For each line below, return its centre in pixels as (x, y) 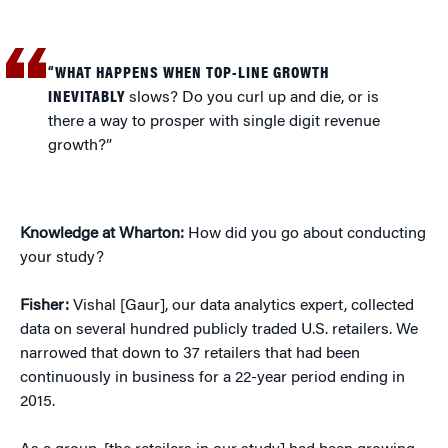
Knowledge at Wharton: (104, 233)
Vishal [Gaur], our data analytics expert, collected (243, 305)
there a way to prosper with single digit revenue (214, 121)
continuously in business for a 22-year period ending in (212, 377)
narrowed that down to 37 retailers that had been (190, 353)
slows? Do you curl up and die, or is (252, 97)
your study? (62, 257)
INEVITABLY (87, 97)
